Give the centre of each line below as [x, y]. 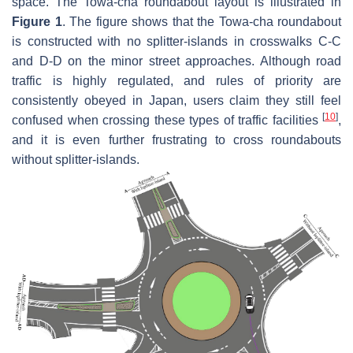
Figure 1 [37, 21]
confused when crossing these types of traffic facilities [167, 120]
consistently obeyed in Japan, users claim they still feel [176, 100]
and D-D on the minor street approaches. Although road [176, 61]
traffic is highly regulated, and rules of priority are [176, 80]
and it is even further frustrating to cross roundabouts [176, 139]
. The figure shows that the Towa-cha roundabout [201, 21]
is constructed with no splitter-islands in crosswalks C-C [176, 41]
